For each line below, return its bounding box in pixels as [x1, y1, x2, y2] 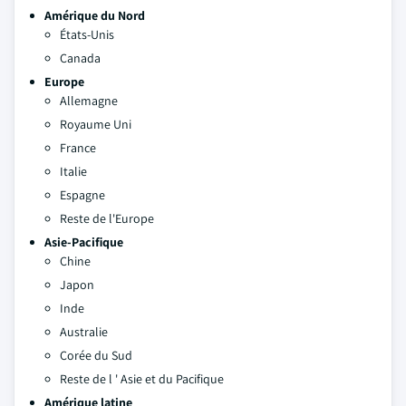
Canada [60, 50, 101, 66]
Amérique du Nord [44, 7, 145, 24]
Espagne [60, 187, 105, 203]
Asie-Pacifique [44, 234, 123, 250]
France [60, 140, 96, 156]
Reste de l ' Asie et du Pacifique [60, 371, 224, 387]
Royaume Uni [60, 116, 131, 132]
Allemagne [60, 92, 118, 109]
